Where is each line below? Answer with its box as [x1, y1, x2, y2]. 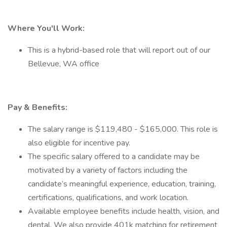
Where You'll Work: [8, 23, 85, 34]
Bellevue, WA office [28, 58, 99, 69]
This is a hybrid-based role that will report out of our [28, 45, 210, 56]
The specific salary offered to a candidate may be [28, 151, 200, 162]
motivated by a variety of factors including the [28, 165, 187, 176]
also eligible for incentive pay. [28, 137, 130, 148]
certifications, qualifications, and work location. [28, 192, 188, 203]
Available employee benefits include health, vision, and [28, 206, 219, 217]
